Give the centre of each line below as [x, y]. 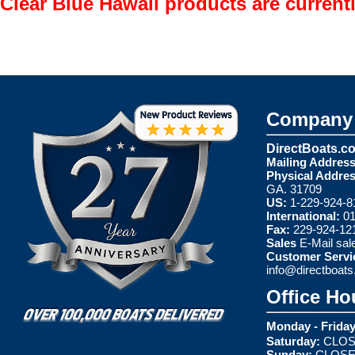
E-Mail [318, 242]
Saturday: [293, 341]
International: [303, 216]
